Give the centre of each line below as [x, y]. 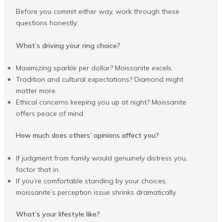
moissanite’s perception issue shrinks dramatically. [96, 192]
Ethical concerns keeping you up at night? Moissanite [101, 102]
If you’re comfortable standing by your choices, [91, 181]
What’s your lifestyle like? [58, 214]
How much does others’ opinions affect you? [87, 136]
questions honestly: [47, 23]
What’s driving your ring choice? [68, 45]
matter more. [36, 91]
